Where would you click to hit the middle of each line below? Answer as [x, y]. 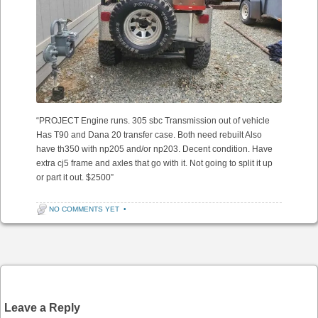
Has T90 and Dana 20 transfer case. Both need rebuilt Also [149, 135]
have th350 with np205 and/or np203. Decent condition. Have [154, 149]
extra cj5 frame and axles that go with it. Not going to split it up [154, 163]
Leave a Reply [42, 307]
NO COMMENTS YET [84, 209]
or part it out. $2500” [75, 177]
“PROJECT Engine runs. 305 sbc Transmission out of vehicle [153, 120]
